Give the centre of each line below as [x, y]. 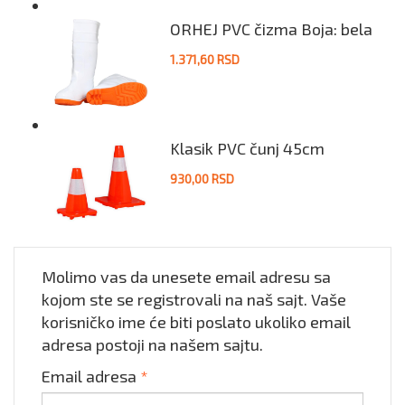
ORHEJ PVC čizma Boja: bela [271, 29]
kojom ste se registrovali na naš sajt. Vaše [194, 299]
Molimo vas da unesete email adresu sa [186, 276]
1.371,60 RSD [204, 60]
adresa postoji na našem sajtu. [152, 344]
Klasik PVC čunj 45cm [247, 149]
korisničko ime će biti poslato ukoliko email [196, 321]
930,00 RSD [202, 179]
